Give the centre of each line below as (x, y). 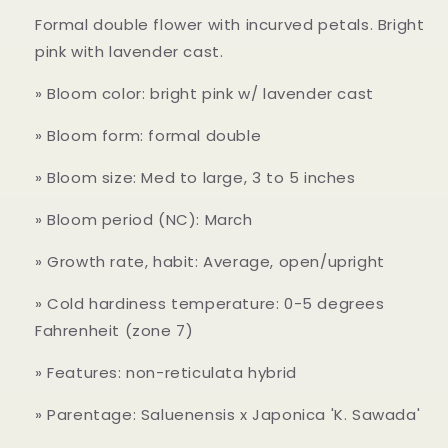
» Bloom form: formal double (148, 135)
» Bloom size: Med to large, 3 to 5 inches (195, 177)
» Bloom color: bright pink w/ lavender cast (204, 93)
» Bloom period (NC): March (144, 219)
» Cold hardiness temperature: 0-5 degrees (210, 303)
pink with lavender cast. (129, 51)
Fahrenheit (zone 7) (114, 330)
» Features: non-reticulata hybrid (166, 372)
